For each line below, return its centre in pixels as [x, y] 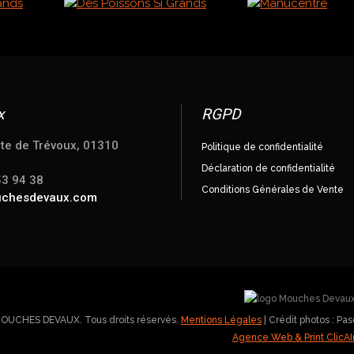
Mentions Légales [221, 320]
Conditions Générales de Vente [272, 190]
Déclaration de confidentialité [268, 168]
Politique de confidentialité [262, 147]
